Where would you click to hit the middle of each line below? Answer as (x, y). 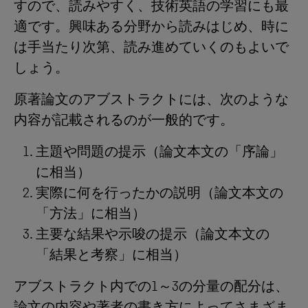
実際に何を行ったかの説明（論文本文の (159, 192)
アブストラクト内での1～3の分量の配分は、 (151, 286)
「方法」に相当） (91, 213)
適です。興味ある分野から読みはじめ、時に (151, 26)
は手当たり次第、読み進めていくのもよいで (151, 47)
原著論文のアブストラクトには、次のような (151, 99)
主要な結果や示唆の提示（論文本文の (153, 234)
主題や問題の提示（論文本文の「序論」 (159, 151)
